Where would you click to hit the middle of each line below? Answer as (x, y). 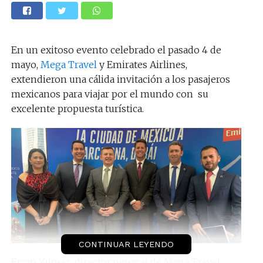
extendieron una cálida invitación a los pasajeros (120, 79)
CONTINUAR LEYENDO (126, 244)
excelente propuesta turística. (77, 109)
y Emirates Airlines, (142, 65)
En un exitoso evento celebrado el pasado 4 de (116, 50)
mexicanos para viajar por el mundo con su (109, 94)
